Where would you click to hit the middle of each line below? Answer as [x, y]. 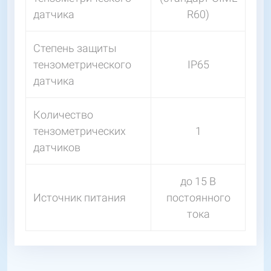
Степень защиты [75, 48]
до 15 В [198, 181]
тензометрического [82, 65]
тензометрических [80, 131]
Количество [63, 115]
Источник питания [80, 198]
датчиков [57, 148]
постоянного [198, 198]
